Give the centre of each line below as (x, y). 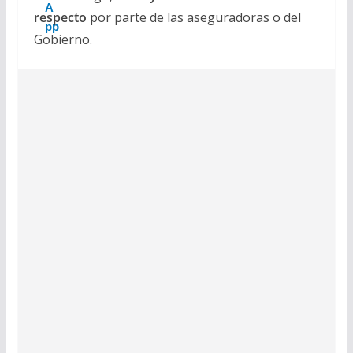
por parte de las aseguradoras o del (193, 17)
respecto (60, 17)
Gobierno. (63, 39)
